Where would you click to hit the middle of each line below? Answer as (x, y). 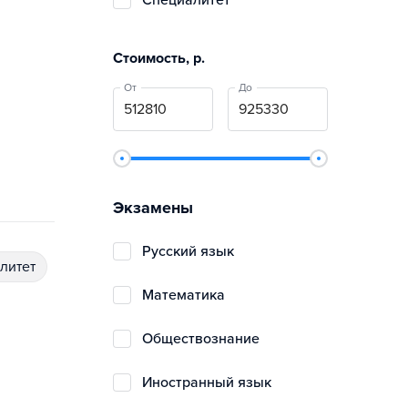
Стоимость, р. (159, 58)
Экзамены (153, 208)
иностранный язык (212, 382)
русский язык (193, 251)
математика (189, 295)
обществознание (206, 339)
